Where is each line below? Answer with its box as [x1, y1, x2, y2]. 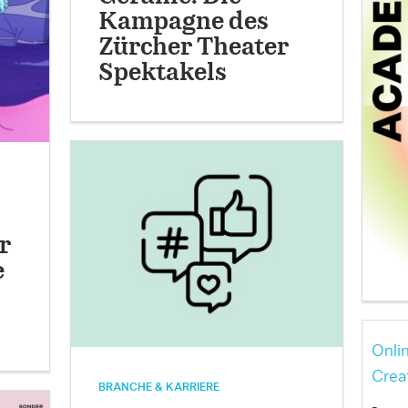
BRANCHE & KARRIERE [98, 382, 220, 393]
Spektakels [98, 61, 228, 85]
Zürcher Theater [98, 36, 290, 59]
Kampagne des [98, 10, 270, 34]
